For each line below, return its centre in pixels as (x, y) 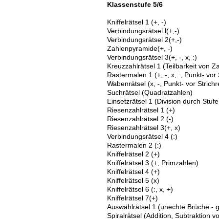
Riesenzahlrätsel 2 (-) (140, 119)
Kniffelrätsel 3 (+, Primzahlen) (153, 163)
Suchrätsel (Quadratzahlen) (150, 92)
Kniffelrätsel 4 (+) (133, 172)
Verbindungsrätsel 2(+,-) (144, 40)
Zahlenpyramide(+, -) (140, 48)
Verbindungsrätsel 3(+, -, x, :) (152, 57)
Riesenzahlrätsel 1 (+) (141, 110)
